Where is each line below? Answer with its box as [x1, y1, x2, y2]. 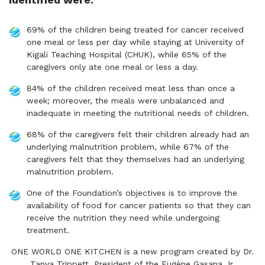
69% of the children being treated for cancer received [27, 25, 244, 35]
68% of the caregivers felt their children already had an [27, 130, 249, 140]
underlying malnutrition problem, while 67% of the [27, 142, 229, 152]
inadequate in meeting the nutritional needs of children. [27, 108, 249, 118]
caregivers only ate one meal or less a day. [27, 62, 198, 72]
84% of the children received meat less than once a [27, 83, 235, 93]
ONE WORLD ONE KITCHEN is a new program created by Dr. [11, 247, 254, 257]
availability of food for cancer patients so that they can [27, 201, 251, 211]
